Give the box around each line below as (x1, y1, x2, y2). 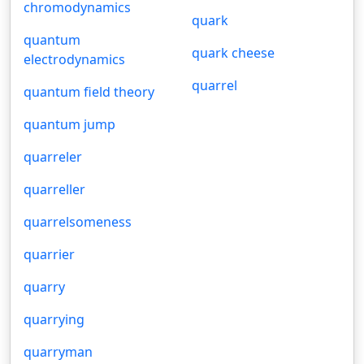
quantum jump (24, 115, 115, 133)
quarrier (24, 245, 75, 263)
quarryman (24, 343, 93, 361)
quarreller (24, 180, 85, 198)
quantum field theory (24, 83, 154, 101)
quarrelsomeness (24, 213, 132, 231)
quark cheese (192, 44, 275, 62)
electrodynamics (24, 50, 125, 68)
